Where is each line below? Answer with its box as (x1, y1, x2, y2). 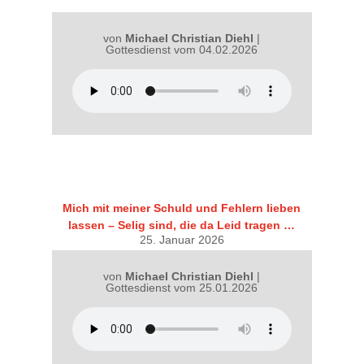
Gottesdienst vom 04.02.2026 (106, 43, 258, 57)
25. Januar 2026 (139, 232, 224, 246)
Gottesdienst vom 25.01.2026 (106, 280, 258, 294)
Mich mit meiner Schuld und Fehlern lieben (63, 201, 301, 214)
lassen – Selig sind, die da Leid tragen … (68, 218, 296, 232)
